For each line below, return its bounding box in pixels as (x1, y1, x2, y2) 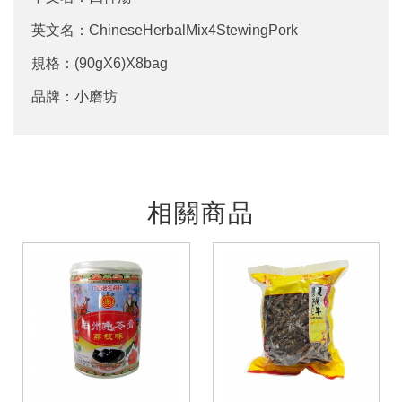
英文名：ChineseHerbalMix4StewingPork (31, 22, 298, 38)
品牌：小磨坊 (31, 88, 118, 104)
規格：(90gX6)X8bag (31, 55, 168, 71)
